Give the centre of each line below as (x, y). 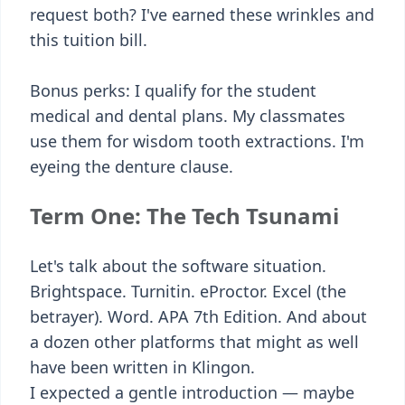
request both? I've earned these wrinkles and (202, 14)
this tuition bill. (89, 40)
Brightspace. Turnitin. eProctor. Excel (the (188, 291)
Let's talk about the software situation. (180, 266)
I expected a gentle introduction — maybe (192, 392)
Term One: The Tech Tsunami (184, 216)
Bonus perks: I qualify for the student (173, 90)
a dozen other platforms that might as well (194, 342)
